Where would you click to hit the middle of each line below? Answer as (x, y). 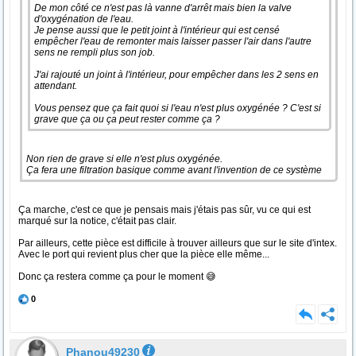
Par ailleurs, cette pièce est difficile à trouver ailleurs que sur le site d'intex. (178, 243)
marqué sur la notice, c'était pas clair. (97, 221)
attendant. (57, 86)
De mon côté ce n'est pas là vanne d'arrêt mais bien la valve (163, 8)
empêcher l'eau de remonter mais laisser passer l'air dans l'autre (173, 41)
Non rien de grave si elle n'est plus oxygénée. (126, 159)
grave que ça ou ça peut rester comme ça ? (127, 119)
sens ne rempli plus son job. (96, 52)
